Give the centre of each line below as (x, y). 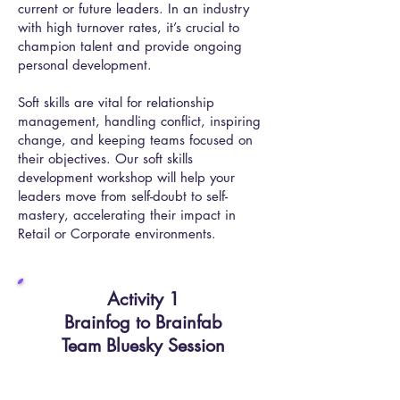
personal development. (85, 65)
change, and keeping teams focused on (135, 140)
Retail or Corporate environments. (117, 233)
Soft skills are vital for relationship (116, 102)
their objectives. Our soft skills (105, 158)
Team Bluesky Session (143, 346)
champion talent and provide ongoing (130, 46)
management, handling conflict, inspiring (139, 121)
